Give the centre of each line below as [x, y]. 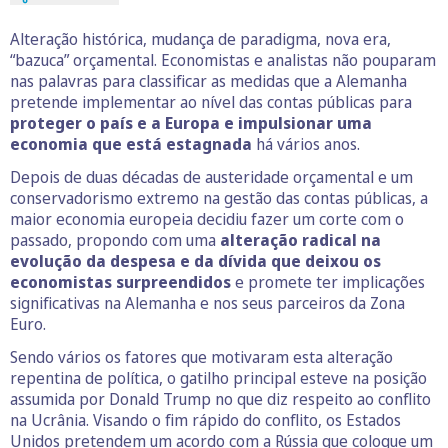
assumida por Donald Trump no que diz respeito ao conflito [220, 398]
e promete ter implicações [328, 281]
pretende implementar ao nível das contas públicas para [211, 101]
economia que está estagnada [131, 143]
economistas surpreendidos [120, 281]
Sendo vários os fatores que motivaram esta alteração [201, 356]
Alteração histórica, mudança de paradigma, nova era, [200, 38]
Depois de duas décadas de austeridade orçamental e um [211, 176]
